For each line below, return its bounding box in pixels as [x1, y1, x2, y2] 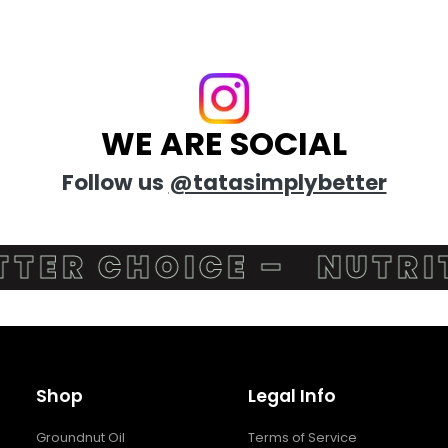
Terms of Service [247, 428, 357, 446]
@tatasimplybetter [168, 167, 387, 197]
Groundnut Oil [35, 428, 125, 446]
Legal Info [247, 383, 336, 408]
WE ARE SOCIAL [101, 120, 347, 166]
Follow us [61, 167, 169, 197]
